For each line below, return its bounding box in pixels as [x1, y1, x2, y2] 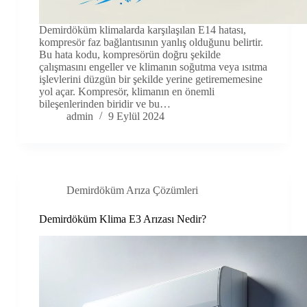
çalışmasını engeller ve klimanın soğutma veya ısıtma [38, 61, 267, 73]
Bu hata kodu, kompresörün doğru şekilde [38, 49, 221, 61]
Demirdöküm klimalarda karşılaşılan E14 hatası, [38, 24, 246, 36]
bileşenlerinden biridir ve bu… [38, 98, 171, 110]
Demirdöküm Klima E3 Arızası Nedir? [38, 213, 206, 225]
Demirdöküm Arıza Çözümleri [66, 184, 198, 197]
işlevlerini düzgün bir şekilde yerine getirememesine [38, 73, 262, 86]
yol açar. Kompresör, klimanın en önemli [38, 86, 214, 98]
